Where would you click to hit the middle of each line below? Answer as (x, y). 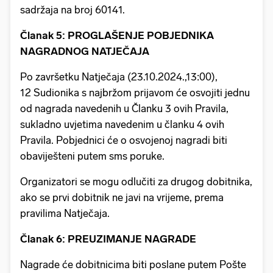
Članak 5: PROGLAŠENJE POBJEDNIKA (117, 35)
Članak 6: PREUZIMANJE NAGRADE (110, 239)
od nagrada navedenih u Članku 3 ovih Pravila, (124, 108)
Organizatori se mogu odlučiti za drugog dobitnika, (136, 181)
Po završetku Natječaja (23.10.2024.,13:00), (119, 76)
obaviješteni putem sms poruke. (94, 156)
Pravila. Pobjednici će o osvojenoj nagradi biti (124, 140)
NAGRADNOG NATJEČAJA (86, 51)
